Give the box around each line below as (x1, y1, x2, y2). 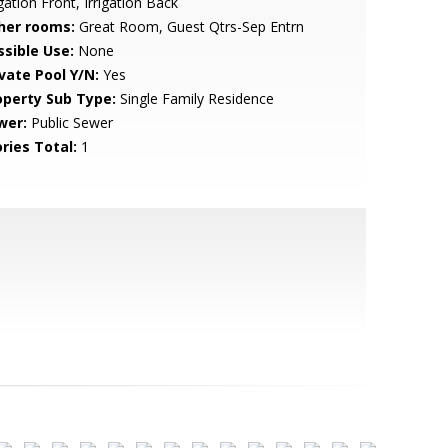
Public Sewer (26, 113, 113, 132)
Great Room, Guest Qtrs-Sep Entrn (74, 17, 304, 36)
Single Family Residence (115, 89, 274, 108)
